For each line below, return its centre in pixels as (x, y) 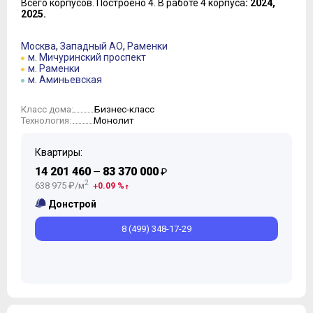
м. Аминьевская (65, 80)
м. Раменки (54, 69)
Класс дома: (47, 110)
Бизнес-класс (124, 109)
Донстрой (72, 204)
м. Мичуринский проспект (87, 58)
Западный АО (92, 46)
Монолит (114, 121)
